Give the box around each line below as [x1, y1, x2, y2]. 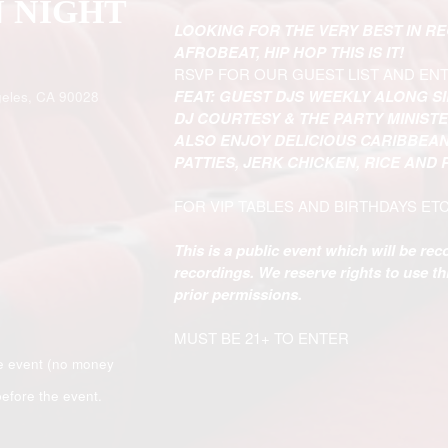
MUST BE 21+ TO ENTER [174, 327, 350, 348]
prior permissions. [174, 283, 303, 305]
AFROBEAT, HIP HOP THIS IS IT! [174, 41, 405, 63]
